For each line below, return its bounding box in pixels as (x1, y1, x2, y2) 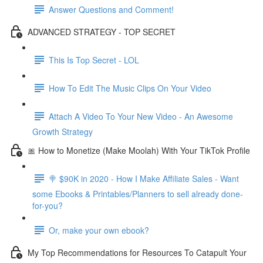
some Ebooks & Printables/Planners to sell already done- (32, 188, 243, 200)
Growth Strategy (32, 126, 93, 137)
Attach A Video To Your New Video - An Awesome (49, 110, 233, 122)
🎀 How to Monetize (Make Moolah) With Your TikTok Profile (28, 144, 250, 156)
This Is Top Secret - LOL (49, 53, 139, 66)
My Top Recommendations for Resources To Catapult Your (28, 246, 247, 258)
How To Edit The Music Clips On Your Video (49, 82, 211, 94)
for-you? (32, 200, 63, 211)
